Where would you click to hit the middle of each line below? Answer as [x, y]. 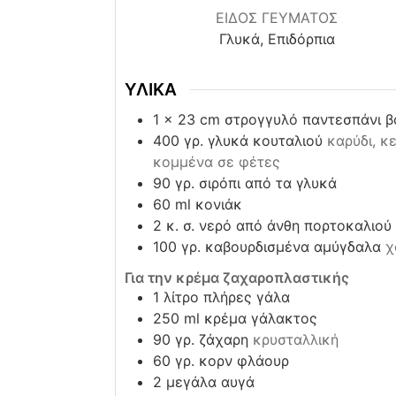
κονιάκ [218, 204]
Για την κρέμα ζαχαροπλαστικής [236, 277]
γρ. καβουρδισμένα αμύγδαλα [281, 246]
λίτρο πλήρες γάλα [226, 297]
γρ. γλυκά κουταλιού [253, 140]
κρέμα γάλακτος [260, 318]
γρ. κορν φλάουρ [232, 360]
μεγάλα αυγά [210, 381]
